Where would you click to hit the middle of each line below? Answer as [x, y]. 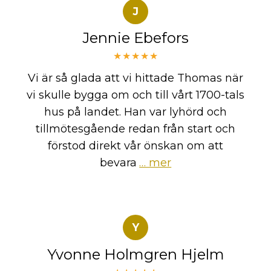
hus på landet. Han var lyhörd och [135, 112]
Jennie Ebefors [135, 38]
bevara [118, 163]
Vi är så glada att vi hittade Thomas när [135, 78]
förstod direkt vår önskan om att [135, 146]
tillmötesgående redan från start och [135, 129]
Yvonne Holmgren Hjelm [135, 254]
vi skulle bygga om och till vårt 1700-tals [135, 95]
